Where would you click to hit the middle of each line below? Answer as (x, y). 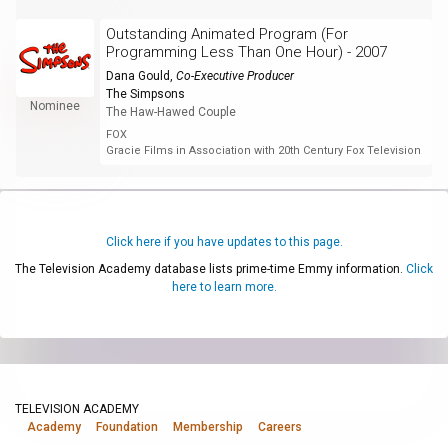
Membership (208, 427)
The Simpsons (145, 93)
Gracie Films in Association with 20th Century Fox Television (263, 150)
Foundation (127, 427)
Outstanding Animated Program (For (226, 33)
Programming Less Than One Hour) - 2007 (246, 51)
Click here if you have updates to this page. (224, 241)
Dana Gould (137, 75)
